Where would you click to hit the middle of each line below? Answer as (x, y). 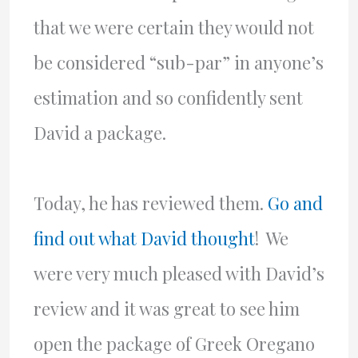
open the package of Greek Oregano (174, 344)
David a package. (99, 133)
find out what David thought (144, 238)
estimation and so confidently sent (168, 97)
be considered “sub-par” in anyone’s (178, 62)
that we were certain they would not (173, 27)
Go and (295, 203)
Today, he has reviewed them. (150, 203)
